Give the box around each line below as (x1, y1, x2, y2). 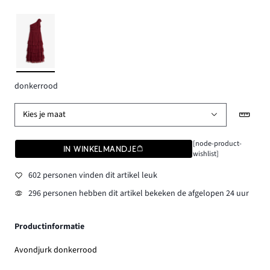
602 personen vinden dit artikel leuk (28, 169, 157, 182)
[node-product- (192, 137, 242, 149)
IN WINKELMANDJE (63, 143, 137, 154)
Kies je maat (23, 108, 66, 121)
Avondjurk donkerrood (14, 243, 97, 256)
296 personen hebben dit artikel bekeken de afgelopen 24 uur (28, 187, 249, 199)
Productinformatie (14, 220, 84, 233)
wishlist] (192, 148, 219, 159)
